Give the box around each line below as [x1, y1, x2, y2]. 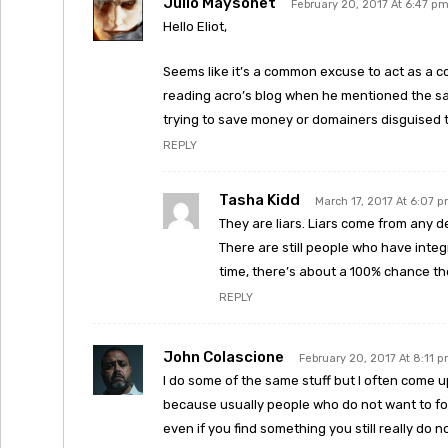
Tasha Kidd [219, 191, 300, 209]
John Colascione [163, 348, 284, 366]
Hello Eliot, [163, 19, 227, 34]
